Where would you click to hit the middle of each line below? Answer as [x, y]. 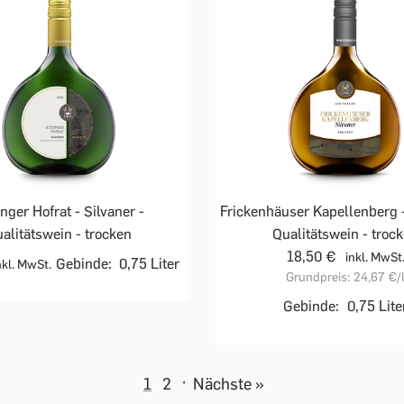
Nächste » [229, 384]
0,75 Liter [150, 263]
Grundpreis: [318, 277]
